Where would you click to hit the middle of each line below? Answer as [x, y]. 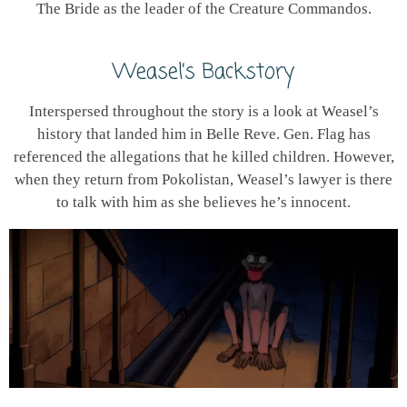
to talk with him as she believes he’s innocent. [203, 203]
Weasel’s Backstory [203, 72]
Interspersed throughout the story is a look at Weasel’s [203, 112]
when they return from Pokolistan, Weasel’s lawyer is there [203, 180]
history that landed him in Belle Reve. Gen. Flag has [203, 134]
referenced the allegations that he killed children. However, [203, 157]
